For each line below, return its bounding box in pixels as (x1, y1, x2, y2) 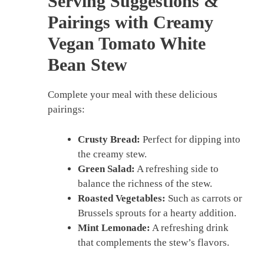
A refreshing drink (150, 222, 229, 233)
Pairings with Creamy (48, 12, 213, 32)
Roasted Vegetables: (78, 192, 166, 204)
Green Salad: (78, 163, 135, 174)
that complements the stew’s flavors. (78, 236, 229, 248)
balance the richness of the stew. (78, 177, 212, 189)
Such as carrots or (166, 192, 242, 204)
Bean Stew (48, 55, 127, 75)
